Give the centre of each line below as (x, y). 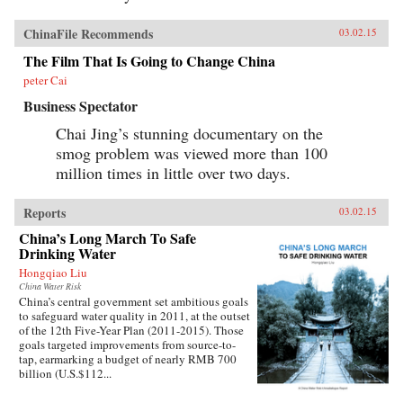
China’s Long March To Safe (107, 238)
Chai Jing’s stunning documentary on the (189, 134)
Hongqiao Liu (53, 273)
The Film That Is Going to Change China (149, 61)
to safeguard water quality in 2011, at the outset (134, 316)
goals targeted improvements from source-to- (127, 345)
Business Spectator (81, 106)
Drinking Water (67, 254)
